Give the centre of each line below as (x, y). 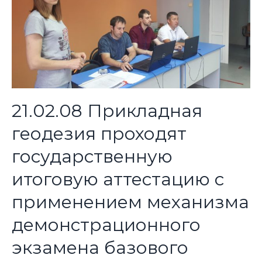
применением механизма (130, 202)
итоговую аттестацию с (118, 179)
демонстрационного (106, 225)
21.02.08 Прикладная (107, 111)
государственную (92, 156)
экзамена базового (100, 247)
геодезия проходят (99, 133)
